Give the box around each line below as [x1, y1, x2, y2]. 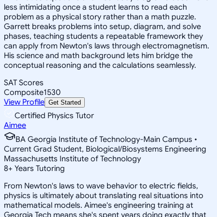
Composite [4, 87, 44, 97]
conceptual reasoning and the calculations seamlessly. [4, 60, 196, 70]
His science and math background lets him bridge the [4, 50, 193, 61]
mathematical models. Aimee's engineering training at [4, 200, 193, 210]
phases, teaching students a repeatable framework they [4, 31, 203, 41]
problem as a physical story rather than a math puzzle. [4, 12, 196, 22]
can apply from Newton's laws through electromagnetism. [4, 41, 209, 51]
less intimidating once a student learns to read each [4, 2, 187, 12]
